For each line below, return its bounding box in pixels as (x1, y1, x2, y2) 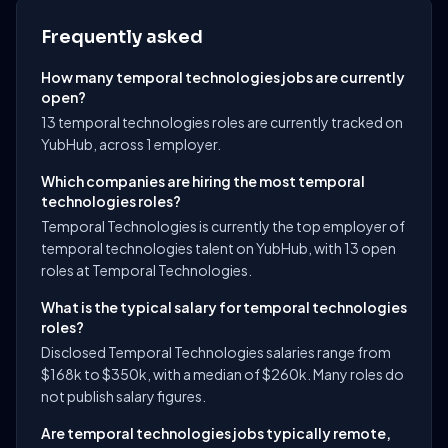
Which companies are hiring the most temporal (41, 172, 365, 190)
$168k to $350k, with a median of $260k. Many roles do (41, 365, 404, 383)
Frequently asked (41, 26, 203, 48)
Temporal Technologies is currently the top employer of (41, 217, 405, 235)
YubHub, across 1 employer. (41, 135, 221, 153)
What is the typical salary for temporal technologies (41, 298, 407, 316)
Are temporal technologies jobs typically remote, (41, 424, 391, 442)
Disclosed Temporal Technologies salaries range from (41, 343, 391, 361)
